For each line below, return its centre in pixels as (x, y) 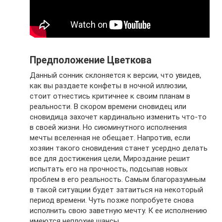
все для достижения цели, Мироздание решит (110, 158)
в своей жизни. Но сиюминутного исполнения (108, 127)
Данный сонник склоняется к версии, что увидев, (115, 75)
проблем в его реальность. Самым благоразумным (118, 179)
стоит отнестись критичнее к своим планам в (110, 96)
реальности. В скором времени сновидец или (108, 106)
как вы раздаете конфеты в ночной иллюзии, (109, 85)
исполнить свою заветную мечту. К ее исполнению (118, 210)
